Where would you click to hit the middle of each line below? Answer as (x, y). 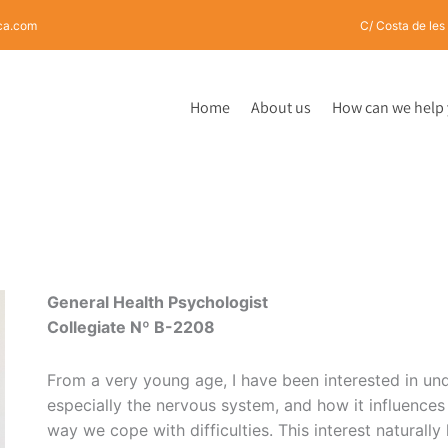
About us (281, 107)
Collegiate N (95, 327)
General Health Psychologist (158, 302)
